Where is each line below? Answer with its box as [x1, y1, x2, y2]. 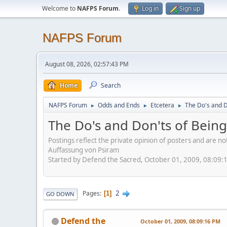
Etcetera [150, 101, 174, 109]
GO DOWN [46, 190, 74, 198]
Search [101, 81, 121, 90]
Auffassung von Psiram [48, 145, 119, 155]
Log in [142, 4, 159, 13]
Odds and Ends [98, 101, 140, 109]
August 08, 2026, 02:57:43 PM [45, 60, 129, 68]
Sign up [179, 4, 200, 13]
